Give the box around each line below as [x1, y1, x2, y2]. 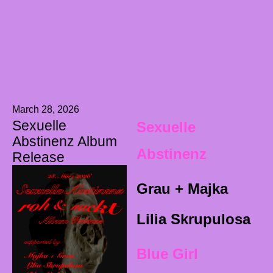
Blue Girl [136, 245, 198, 262]
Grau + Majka [136, 180, 228, 197]
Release [12, 149, 65, 165]
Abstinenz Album [12, 133, 117, 149]
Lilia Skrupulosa [136, 210, 250, 227]
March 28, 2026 [12, 104, 79, 115]
